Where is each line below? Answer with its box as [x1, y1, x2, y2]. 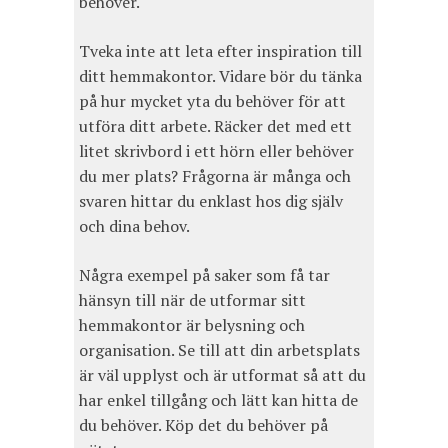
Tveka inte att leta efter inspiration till [79, 40, 362, 63]
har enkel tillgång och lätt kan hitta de [79, 389, 358, 412]
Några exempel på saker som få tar [79, 264, 330, 287]
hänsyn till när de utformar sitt [79, 289, 306, 312]
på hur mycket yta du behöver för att [79, 90, 346, 113]
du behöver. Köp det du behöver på [79, 414, 328, 437]
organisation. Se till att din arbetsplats [79, 339, 360, 362]
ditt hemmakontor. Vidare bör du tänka [79, 65, 362, 88]
